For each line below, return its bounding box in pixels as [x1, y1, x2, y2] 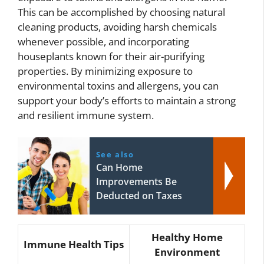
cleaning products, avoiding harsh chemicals [18, 19, 217, 34]
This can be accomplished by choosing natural [18, 5, 225, 19]
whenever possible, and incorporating [18, 34, 189, 48]
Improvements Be [95, 175, 177, 189]
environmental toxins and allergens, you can [18, 78, 219, 93]
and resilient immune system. [18, 108, 154, 122]
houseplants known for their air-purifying [18, 49, 204, 63]
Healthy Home [151, 230, 223, 245]
